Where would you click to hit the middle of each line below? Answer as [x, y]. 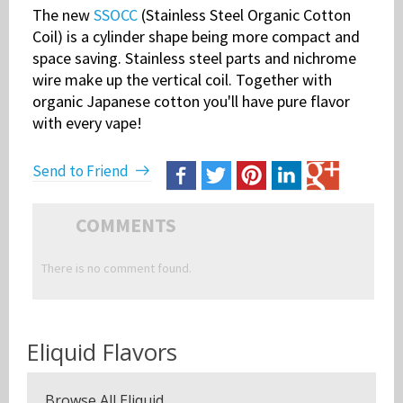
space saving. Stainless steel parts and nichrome [194, 58]
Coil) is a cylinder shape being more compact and [196, 37]
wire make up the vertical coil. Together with [182, 80]
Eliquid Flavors [102, 353]
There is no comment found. [116, 269]
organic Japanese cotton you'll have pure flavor [191, 102]
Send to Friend [81, 171]
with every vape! [87, 123]
